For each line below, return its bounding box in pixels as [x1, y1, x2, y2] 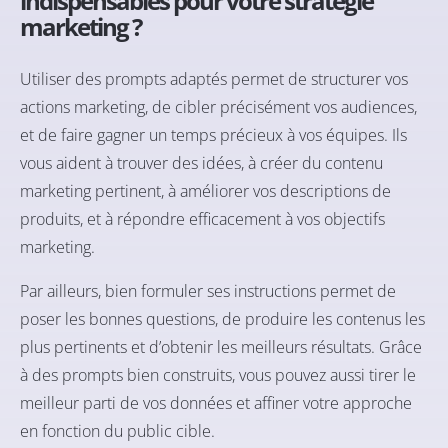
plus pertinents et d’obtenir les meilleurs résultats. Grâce [20, 336, 422, 359]
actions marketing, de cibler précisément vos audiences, [20, 96, 417, 119]
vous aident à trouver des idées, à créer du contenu [20, 152, 383, 175]
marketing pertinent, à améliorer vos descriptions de [20, 180, 391, 203]
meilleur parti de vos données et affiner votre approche [20, 392, 412, 415]
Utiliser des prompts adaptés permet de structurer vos [20, 68, 408, 91]
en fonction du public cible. [20, 420, 215, 443]
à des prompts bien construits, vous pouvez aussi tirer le [20, 364, 416, 387]
